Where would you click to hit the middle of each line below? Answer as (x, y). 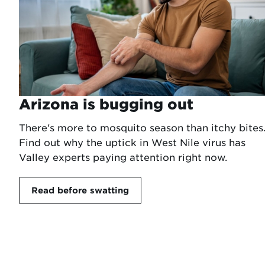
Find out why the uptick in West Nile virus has (132, 143)
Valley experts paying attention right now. (123, 157)
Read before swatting (80, 190)
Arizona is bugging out (106, 104)
